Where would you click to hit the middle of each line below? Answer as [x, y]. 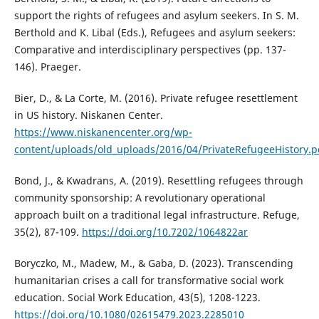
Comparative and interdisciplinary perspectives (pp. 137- [150, 50]
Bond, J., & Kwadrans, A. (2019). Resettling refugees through [158, 181]
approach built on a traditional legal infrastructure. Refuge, [157, 215]
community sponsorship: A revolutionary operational [140, 198]
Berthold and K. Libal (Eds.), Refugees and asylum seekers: [155, 33]
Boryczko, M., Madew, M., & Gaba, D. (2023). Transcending [153, 263]
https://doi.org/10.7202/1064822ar [164, 232]
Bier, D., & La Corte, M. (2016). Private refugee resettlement [156, 98]
